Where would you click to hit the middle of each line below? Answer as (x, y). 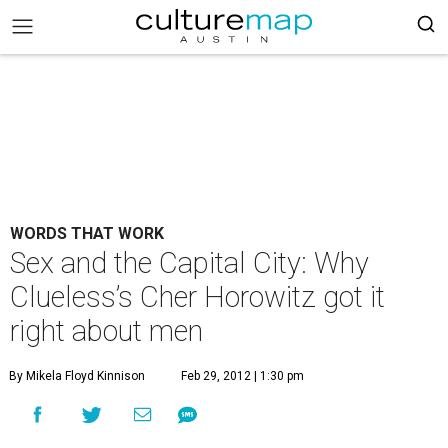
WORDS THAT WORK (87, 233)
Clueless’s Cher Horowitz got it (197, 297)
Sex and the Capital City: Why (189, 263)
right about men (106, 331)
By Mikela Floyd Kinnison (77, 376)
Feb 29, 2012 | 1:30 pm (242, 376)
